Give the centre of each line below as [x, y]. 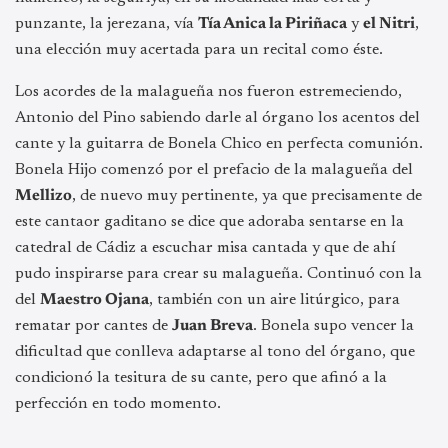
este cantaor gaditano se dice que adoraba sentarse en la [209, 221]
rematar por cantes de [93, 325]
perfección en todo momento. [118, 403]
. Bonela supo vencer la [333, 325]
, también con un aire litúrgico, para [274, 299]
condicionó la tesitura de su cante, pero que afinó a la [201, 377]
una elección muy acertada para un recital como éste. [199, 49]
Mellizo [43, 195]
